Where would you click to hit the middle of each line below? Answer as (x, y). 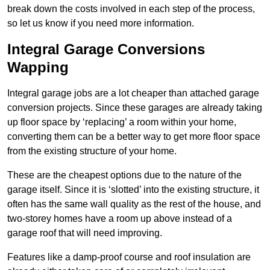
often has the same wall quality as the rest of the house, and (134, 204)
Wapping (38, 67)
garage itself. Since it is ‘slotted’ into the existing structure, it (133, 189)
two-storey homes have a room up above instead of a (120, 218)
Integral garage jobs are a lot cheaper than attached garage (133, 93)
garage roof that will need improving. (85, 233)
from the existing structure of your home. (92, 151)
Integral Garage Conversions (106, 49)
